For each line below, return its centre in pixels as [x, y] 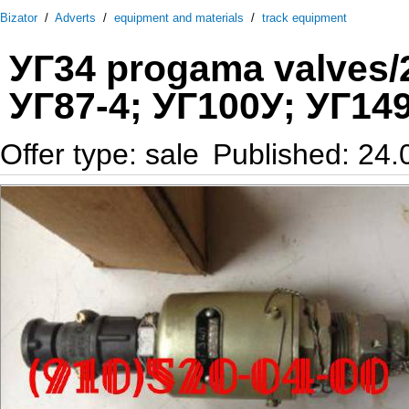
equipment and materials [179, 18]
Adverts [75, 18]
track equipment [304, 18]
